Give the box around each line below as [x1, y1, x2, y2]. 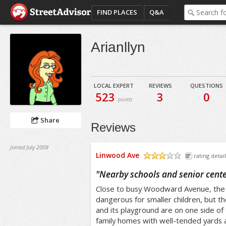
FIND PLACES [96, 8, 137, 17]
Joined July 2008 [10, 143, 48, 151]
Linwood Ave [95, 150, 139, 160]
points [118, 96, 133, 103]
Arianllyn [90, 39, 145, 55]
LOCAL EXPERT [94, 82, 134, 89]
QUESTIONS [190, 82, 223, 89]
